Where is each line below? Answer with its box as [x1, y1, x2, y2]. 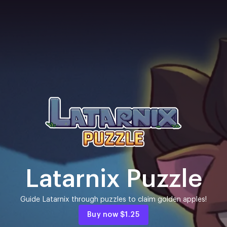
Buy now [87, 211, 120, 218]
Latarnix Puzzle [25, 167, 202, 192]
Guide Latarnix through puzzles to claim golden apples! [20, 196, 207, 203]
